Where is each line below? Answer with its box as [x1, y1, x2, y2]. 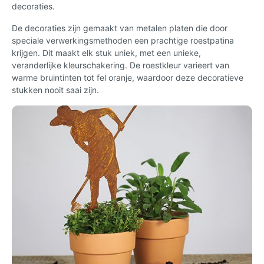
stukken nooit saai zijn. [12, 84, 99, 95]
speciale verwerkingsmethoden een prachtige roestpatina [12, 35, 234, 45]
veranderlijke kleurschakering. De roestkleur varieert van [12, 60, 229, 70]
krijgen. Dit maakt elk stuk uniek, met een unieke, [12, 47, 201, 58]
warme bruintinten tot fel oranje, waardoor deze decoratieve [12, 72, 243, 82]
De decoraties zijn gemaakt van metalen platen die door [12, 22, 227, 33]
